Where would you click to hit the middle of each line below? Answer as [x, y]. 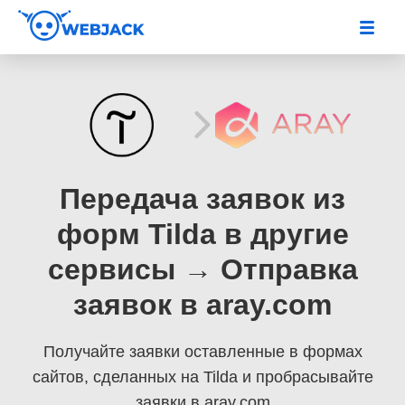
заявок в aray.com [202, 304]
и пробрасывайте [307, 377]
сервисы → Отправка [202, 269]
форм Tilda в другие [202, 234]
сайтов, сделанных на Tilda [135, 377]
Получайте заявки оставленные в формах [202, 351]
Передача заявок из [202, 198]
